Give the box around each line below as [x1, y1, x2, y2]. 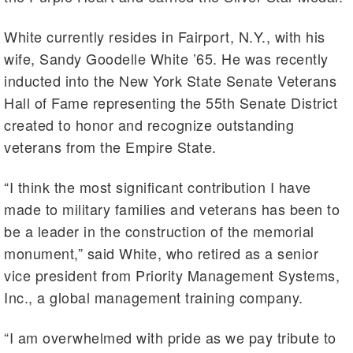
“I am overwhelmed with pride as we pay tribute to [4, 327, 336, 348]
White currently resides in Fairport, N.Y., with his [4, 26, 325, 47]
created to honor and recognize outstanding [4, 114, 294, 136]
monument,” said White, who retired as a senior [4, 243, 318, 264]
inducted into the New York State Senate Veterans [4, 70, 336, 91]
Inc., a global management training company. [4, 287, 303, 308]
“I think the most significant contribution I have [4, 176, 311, 198]
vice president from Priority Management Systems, [4, 265, 340, 286]
